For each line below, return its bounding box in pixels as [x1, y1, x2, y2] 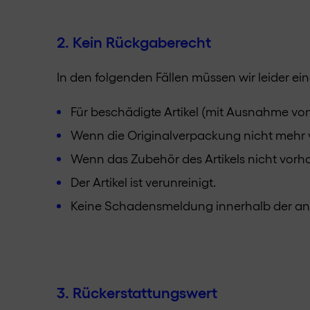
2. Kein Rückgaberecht [57, 31, 211, 51]
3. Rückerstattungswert [57, 282, 217, 301]
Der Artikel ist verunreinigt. [71, 174, 216, 189]
